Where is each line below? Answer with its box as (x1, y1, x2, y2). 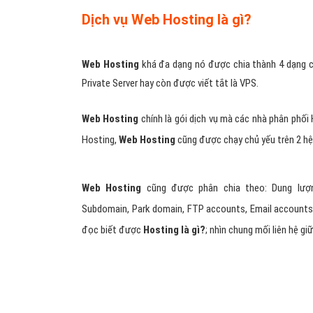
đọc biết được (82, 224, 143, 237)
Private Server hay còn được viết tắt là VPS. (82, 77, 259, 90)
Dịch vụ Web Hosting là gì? (82, 11, 252, 29)
